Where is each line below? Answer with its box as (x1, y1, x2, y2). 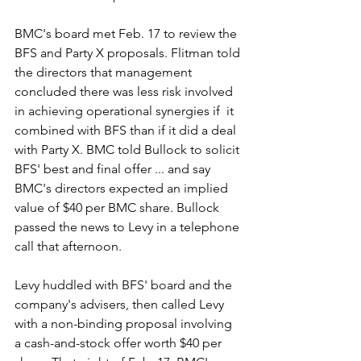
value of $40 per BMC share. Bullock (15, 199, 222, 215)
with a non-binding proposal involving (15, 315, 235, 331)
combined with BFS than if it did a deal (15, 122, 239, 138)
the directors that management (15, 64, 195, 80)
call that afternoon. (15, 238, 122, 254)
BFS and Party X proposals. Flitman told (15, 44, 243, 60)
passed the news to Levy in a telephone (15, 218, 243, 234)
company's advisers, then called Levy (15, 296, 227, 312)
